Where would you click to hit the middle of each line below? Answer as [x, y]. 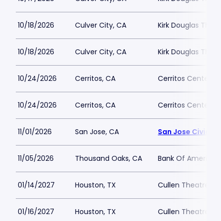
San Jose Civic [184, 132]
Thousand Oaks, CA [109, 158]
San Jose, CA [97, 132]
